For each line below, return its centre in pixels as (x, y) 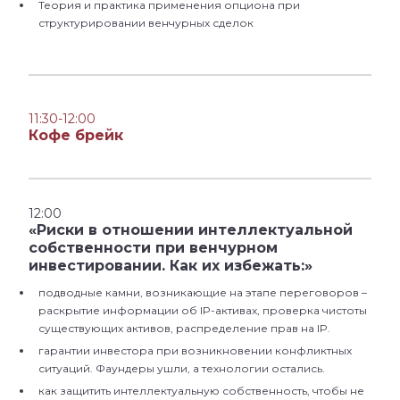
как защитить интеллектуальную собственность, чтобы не (201, 391)
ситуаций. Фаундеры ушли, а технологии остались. (183, 369)
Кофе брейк (76, 136)
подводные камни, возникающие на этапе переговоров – (203, 293)
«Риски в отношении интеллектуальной (191, 230)
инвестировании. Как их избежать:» (171, 266)
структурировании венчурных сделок (149, 23)
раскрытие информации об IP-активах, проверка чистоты (203, 311)
